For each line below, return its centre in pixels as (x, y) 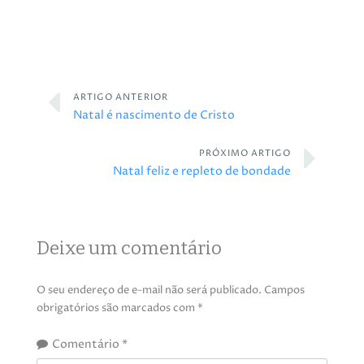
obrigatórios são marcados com (117, 308)
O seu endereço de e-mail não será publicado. (149, 290)
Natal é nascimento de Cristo (154, 116)
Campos (284, 290)
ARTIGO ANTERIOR (120, 97)
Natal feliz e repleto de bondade (202, 172)
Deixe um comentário (129, 249)
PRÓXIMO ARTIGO (245, 154)
